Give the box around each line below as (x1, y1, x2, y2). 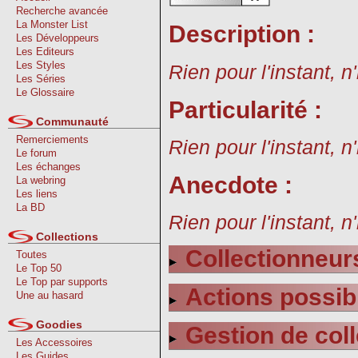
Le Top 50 (16, 262, 62, 274)
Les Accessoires (16, 336, 93, 348)
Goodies (36, 318, 82, 331)
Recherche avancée (16, 5, 108, 17)
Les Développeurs (16, 32, 99, 44)
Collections (36, 230, 98, 243)
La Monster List (16, 18, 88, 30)
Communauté (36, 115, 109, 128)
